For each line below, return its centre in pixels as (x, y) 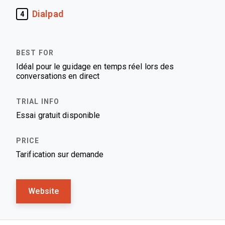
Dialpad (48, 14)
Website (44, 191)
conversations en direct (58, 76)
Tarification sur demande (60, 154)
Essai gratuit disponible (58, 115)
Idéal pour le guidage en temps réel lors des (95, 67)
